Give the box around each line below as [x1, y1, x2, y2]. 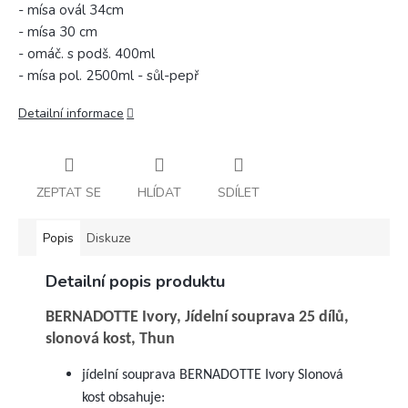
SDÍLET [218, 183, 260, 201]
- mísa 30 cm [18, 23, 97, 41]
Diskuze [87, 229, 131, 247]
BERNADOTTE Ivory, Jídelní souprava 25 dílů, [46, 308, 349, 326]
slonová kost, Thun [46, 330, 175, 348]
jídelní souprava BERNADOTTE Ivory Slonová [82, 367, 343, 382]
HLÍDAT [138, 183, 181, 201]
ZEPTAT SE [36, 183, 101, 201]
